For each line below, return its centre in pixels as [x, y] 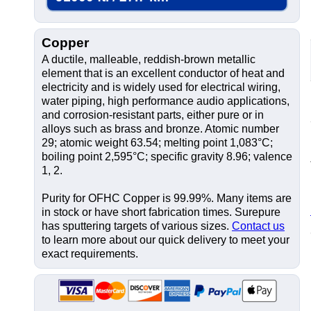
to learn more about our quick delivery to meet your [166, 240]
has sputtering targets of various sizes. [137, 226]
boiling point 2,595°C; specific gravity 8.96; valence [167, 157]
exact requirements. [90, 254]
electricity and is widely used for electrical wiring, [161, 87]
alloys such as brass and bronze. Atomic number [160, 129]
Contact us [258, 226]
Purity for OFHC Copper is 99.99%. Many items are [167, 198]
